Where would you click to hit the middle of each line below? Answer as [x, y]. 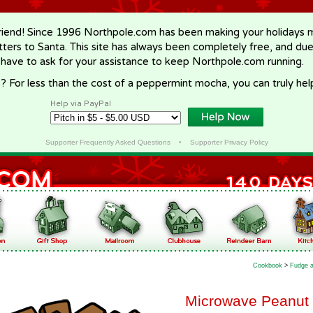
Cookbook [268, 265]
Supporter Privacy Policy [229, 142]
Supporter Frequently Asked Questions [108, 142]
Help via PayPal [81, 104]
